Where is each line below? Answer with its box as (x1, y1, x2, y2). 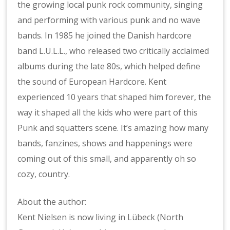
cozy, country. (17, 168, 70, 180)
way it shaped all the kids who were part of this (17, 107, 198, 118)
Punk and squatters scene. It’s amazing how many (17, 122, 209, 133)
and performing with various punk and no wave (17, 14, 201, 26)
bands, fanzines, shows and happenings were (17, 138, 193, 149)
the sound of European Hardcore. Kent (17, 76, 167, 87)
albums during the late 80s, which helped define (17, 61, 201, 72)
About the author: (17, 196, 87, 207)
